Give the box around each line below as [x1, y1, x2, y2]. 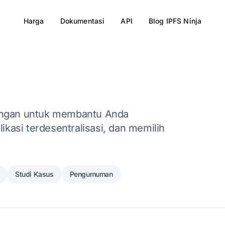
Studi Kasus [15, 170, 54, 178]
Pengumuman [69, 170, 113, 178]
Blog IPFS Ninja [148, 17, 202, 25]
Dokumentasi [60, 17, 105, 25]
